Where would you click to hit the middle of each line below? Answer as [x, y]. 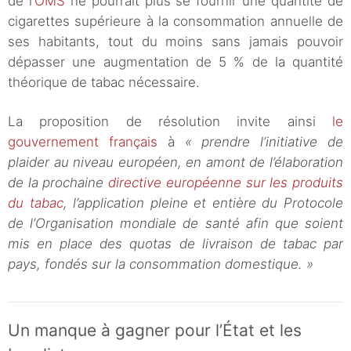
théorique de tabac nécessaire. [104, 83]
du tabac [36, 203]
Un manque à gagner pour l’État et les [155, 331]
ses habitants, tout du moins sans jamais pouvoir [175, 42]
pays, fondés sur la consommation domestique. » [161, 264]
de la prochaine [58, 183]
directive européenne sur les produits [226, 183]
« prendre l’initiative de [264, 142]
